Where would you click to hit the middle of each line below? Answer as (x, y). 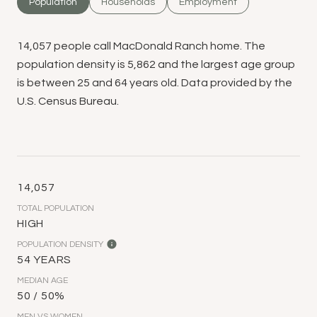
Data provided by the (236, 82)
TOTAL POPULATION (56, 208)
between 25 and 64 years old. (103, 82)
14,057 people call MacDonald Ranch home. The (141, 46)
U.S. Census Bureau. (68, 101)
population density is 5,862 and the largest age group (156, 64)
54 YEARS (44, 259)
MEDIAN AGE (42, 280)
